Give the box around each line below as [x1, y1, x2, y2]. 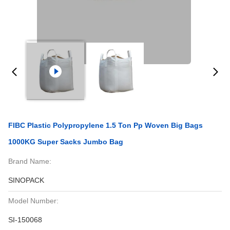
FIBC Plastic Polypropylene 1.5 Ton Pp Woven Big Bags [8, 121, 203, 129]
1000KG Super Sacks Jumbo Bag [8, 138, 123, 146]
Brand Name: [8, 157, 51, 165]
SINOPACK [8, 176, 44, 184]
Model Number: [8, 197, 59, 205]
